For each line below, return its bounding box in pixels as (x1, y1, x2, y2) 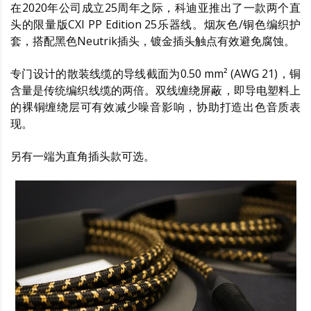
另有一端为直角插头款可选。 (10, 148, 155, 164)
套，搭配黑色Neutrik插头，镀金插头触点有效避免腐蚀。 (10, 33, 295, 49)
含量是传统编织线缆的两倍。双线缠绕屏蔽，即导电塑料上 (10, 82, 301, 98)
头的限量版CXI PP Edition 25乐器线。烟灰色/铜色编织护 (10, 16, 301, 32)
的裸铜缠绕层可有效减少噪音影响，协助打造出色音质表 (10, 99, 301, 115)
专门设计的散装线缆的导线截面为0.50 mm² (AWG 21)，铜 (10, 65, 301, 81)
